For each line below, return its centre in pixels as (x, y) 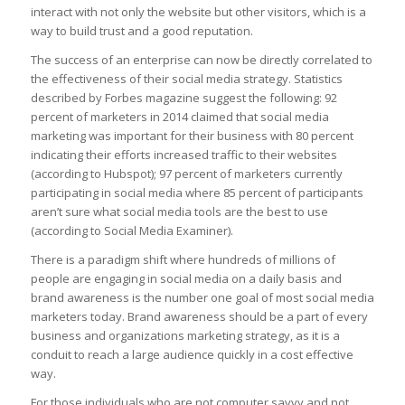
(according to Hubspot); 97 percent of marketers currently (186, 174)
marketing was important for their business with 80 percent (192, 136)
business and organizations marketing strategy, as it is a (185, 336)
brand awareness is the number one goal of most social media (202, 298)
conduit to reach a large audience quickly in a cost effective (192, 355)
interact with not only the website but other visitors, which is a (198, 12)
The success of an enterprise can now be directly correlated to (201, 60)
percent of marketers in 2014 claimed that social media (179, 117)
